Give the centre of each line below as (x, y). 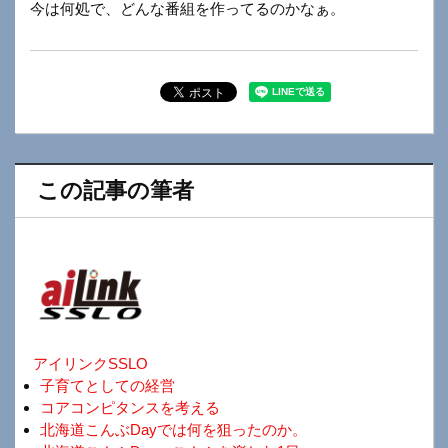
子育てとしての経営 (107, 386)
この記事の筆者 (115, 191)
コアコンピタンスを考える (130, 408)
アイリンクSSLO (90, 364)
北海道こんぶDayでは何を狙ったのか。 (173, 430)
